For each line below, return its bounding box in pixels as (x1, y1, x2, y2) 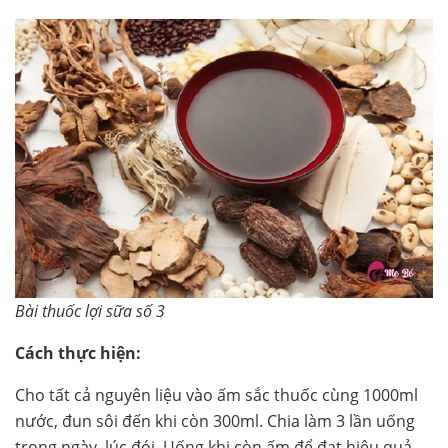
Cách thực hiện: (15, 342, 141, 365)
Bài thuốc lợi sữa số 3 (15, 300, 165, 323)
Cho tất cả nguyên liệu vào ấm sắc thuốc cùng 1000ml (15, 384, 418, 407)
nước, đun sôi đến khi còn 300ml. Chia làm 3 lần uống (15, 410, 415, 433)
